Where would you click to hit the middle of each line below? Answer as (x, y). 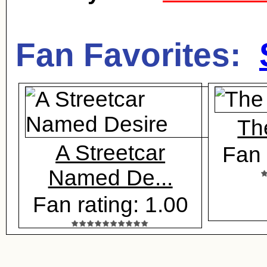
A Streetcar (111, 153)
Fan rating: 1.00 (110, 205)
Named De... (110, 178)
